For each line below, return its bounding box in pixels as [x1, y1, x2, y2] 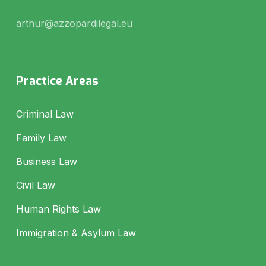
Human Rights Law [15, 202, 101, 215]
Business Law [15, 155, 77, 167]
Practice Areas [15, 72, 99, 89]
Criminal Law [15, 107, 74, 120]
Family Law [15, 131, 66, 144]
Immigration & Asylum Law [15, 226, 136, 239]
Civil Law [15, 179, 55, 191]
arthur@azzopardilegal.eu [15, 17, 132, 29]
